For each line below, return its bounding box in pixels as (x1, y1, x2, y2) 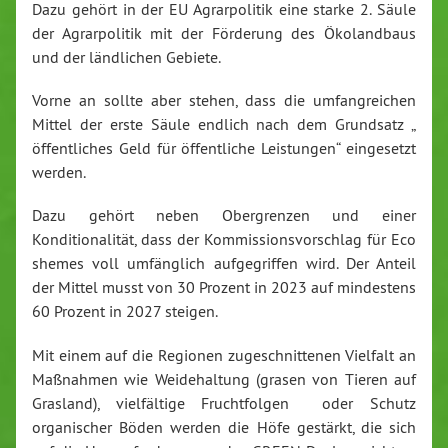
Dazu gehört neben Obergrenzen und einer (32, 205, 416, 226)
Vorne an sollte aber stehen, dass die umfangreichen (32, 90, 416, 111)
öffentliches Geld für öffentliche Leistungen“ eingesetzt (32, 138, 416, 159)
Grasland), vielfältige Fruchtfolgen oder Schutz (32, 392, 416, 413)
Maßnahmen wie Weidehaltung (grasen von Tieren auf (32, 368, 416, 389)
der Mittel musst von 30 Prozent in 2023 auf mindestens (32, 277, 416, 298)
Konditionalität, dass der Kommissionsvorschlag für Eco (32, 229, 416, 250)
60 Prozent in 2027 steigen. (32, 301, 218, 322)
